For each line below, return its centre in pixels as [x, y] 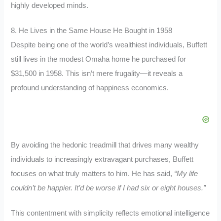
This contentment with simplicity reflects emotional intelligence [110, 213]
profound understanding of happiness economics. [90, 88]
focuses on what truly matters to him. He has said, [93, 173]
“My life [186, 173]
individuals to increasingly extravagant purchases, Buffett [102, 159]
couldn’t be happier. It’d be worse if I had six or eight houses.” [109, 188]
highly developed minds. [50, 6]
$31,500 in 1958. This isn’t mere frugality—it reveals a [97, 74]
